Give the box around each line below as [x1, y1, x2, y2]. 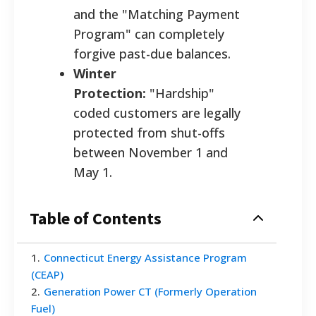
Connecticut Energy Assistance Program [44, 250, 247, 265]
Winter [73, 64, 116, 82]
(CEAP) [31, 267, 63, 281]
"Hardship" [146, 84, 214, 102]
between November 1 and [73, 143, 228, 161]
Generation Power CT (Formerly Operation [44, 284, 257, 298]
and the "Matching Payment [73, 5, 240, 23]
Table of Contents [30, 207, 162, 229]
